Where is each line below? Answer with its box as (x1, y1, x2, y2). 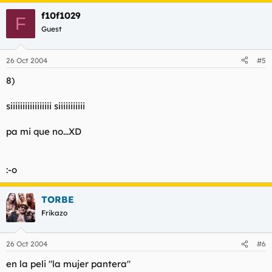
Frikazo (41, 208, 67, 217)
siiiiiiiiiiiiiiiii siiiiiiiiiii (6, 100, 85, 112)
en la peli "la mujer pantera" (6, 258, 131, 270)
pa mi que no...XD (6, 125, 81, 137)
